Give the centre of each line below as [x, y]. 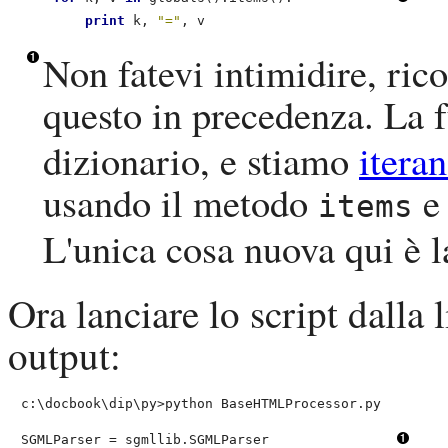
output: [64, 355]
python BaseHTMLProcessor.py [273, 404]
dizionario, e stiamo [201, 160]
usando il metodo [180, 202]
